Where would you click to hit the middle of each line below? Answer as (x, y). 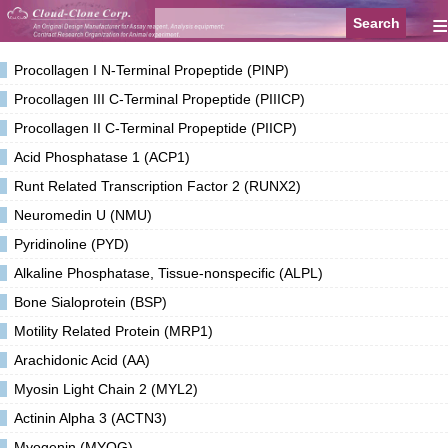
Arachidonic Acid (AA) (82, 360)
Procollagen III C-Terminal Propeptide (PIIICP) (159, 99)
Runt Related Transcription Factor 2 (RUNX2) (157, 186)
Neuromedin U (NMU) (83, 215)
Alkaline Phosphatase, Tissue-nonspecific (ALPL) (168, 273)
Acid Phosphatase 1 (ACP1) (102, 157)
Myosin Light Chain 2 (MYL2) (106, 389)
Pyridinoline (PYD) (71, 244)
